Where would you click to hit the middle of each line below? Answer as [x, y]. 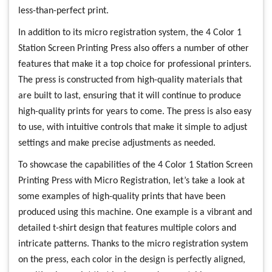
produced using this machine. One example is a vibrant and [135, 213]
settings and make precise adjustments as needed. [117, 144]
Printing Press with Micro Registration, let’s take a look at [131, 181]
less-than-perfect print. [63, 11]
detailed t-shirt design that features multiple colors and [127, 229]
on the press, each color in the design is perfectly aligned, [132, 260]
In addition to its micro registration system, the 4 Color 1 [130, 33]
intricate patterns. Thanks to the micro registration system [133, 244]
